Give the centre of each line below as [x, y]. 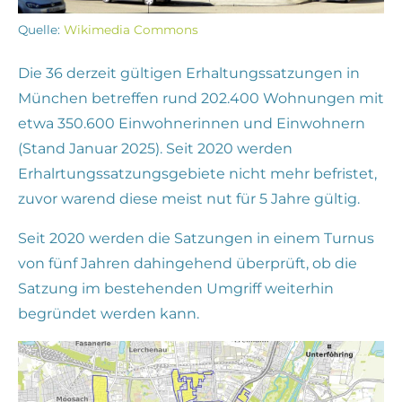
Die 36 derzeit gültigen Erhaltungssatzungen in [189, 74]
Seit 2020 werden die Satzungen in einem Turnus [196, 239]
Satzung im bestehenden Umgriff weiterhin [176, 289]
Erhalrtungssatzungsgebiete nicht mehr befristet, [197, 174]
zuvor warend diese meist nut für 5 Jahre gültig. [189, 199]
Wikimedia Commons [131, 30]
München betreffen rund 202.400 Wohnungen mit [201, 99]
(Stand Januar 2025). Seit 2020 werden [155, 149]
